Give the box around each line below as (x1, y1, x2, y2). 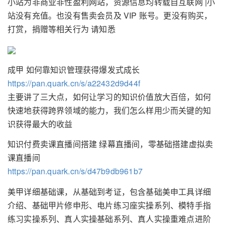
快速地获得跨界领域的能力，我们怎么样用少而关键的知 (8, 104, 211, 116)
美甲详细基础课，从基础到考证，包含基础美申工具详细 (8, 185, 211, 197)
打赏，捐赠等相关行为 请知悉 (8, 23, 116, 35)
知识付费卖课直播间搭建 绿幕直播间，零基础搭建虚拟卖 (8, 138, 213, 150)
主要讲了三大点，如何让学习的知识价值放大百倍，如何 (8, 90, 211, 102)
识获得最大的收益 (8, 118, 73, 130)
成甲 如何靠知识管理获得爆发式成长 (8, 63, 140, 75)
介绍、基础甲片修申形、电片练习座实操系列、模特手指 (8, 199, 211, 211)
